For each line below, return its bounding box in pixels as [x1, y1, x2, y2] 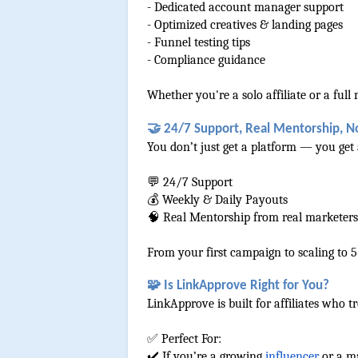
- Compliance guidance [147, 53, 265, 68]
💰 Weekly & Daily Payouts [147, 192, 288, 207]
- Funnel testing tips [147, 35, 250, 50]
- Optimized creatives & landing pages [147, 18, 343, 33]
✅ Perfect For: [147, 331, 221, 346]
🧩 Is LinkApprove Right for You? [147, 278, 329, 292]
